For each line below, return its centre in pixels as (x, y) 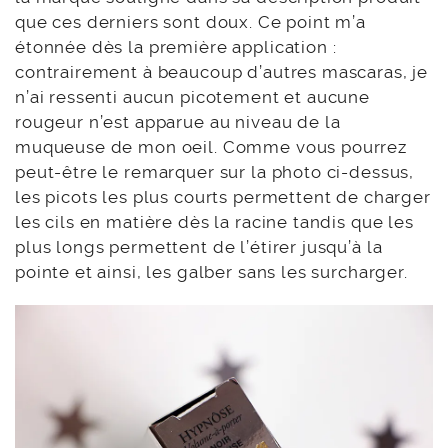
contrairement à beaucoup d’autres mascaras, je (222, 71)
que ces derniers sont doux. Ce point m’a (191, 21)
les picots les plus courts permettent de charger (223, 196)
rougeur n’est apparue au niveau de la (178, 121)
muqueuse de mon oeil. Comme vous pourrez (211, 146)
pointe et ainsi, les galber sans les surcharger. (211, 271)
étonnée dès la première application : (176, 46)
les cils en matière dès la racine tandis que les (214, 221)
